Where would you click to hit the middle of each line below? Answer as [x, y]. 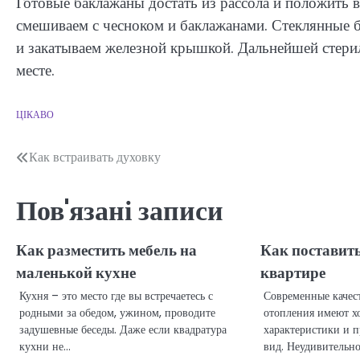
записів [48, 190]
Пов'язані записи [120, 211]
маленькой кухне [76, 273]
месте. [35, 70]
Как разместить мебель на [106, 251]
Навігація [59, 162]
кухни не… [45, 347]
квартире [293, 273]
